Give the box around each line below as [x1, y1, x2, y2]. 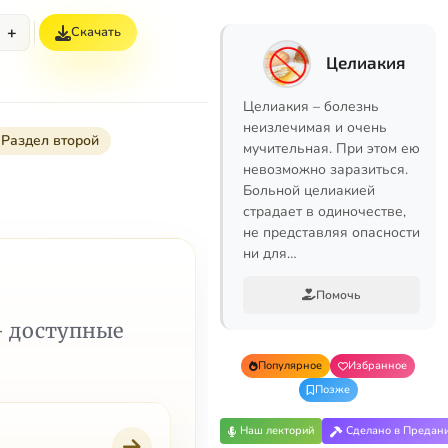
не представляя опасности [243, 223, 420, 242]
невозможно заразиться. [243, 160, 408, 179]
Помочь [316, 287, 361, 303]
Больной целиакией [243, 181, 375, 200]
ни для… [243, 244, 297, 263]
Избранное [348, 358, 407, 373]
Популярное [258, 358, 322, 373]
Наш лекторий [240, 423, 314, 438]
